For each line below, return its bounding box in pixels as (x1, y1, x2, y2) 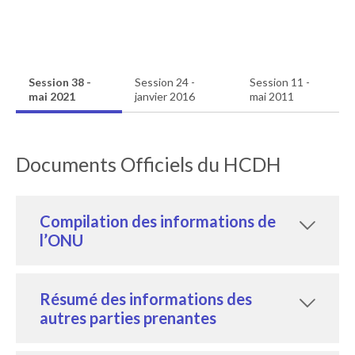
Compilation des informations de (40, 211, 276, 231)
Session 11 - (249, 74, 310, 89)
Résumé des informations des (40, 288, 252, 308)
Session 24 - (134, 74, 195, 89)
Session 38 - (29, 74, 91, 89)
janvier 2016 (134, 89, 195, 103)
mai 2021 (29, 89, 75, 103)
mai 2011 (249, 89, 294, 103)
